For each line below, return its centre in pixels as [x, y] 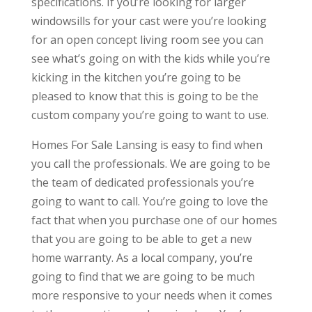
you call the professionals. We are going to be [150, 164]
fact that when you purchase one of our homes [154, 220]
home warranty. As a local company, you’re [142, 258]
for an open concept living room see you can [147, 40]
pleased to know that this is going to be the [145, 96]
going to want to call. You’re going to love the [149, 202]
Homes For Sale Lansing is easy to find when [147, 145]
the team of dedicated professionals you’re [142, 183]
